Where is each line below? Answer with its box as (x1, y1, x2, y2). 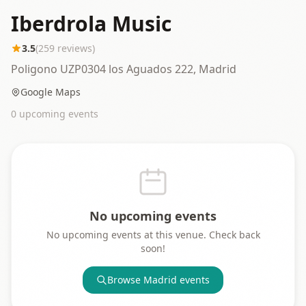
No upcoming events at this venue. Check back (46, 228, 260, 241)
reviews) (55, 42, 95, 55)
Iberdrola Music (11, 10, 171, 38)
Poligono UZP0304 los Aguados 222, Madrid (11, 61, 236, 76)
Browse (107, 273, 143, 286)
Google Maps (20, 85, 81, 98)
